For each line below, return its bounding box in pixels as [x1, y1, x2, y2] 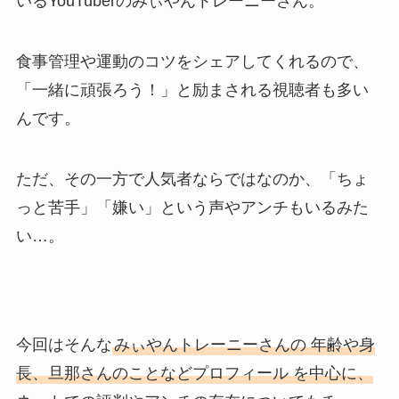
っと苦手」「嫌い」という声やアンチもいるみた [15, 199, 369, 217]
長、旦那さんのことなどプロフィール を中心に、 [15, 363, 373, 382]
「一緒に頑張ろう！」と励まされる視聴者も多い [15, 81, 369, 100]
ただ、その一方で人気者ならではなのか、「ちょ [15, 170, 369, 189]
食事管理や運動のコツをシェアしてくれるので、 [15, 53, 369, 71]
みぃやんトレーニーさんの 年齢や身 [113, 335, 375, 354]
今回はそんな [15, 335, 112, 354]
